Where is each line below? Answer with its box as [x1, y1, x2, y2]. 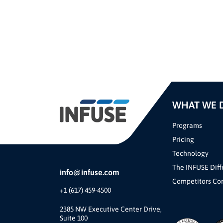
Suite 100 [60, 214, 88, 222]
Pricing [172, 135, 194, 143]
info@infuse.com [60, 167, 119, 177]
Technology [172, 149, 209, 157]
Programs [172, 121, 202, 129]
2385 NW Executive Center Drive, [60, 205, 162, 213]
